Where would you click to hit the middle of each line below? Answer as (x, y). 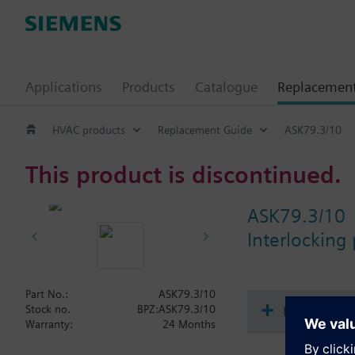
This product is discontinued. (183, 174)
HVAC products (89, 130)
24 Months (189, 324)
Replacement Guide (205, 130)
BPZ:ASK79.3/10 (176, 309)
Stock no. (48, 309)
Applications (64, 87)
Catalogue (226, 87)
